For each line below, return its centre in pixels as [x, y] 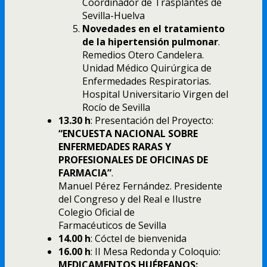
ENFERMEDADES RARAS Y [115, 146]
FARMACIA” [85, 173]
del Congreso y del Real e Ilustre [130, 199]
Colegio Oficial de [97, 212]
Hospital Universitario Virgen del [155, 94]
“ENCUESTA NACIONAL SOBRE [128, 133]
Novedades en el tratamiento [153, 28]
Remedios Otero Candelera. [143, 55]
